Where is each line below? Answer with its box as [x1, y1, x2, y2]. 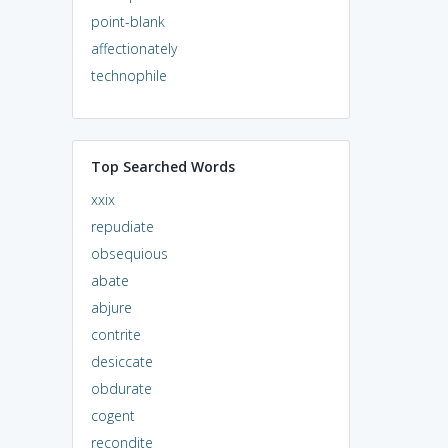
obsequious [90, 243, 168, 263]
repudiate [90, 216, 154, 236]
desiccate [90, 351, 153, 371]
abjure [90, 297, 132, 317]
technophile [90, 65, 167, 85]
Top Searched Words [90, 156, 235, 176]
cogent [90, 405, 135, 425]
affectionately [90, 38, 177, 58]
